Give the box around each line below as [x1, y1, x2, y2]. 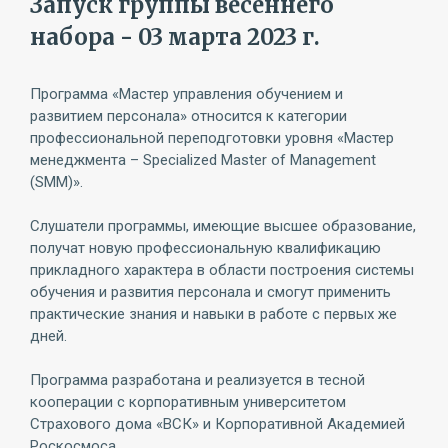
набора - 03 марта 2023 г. [30, 23, 320, 51]
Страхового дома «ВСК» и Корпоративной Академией [30, 415, 405, 433]
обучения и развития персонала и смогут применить [30, 283, 391, 301]
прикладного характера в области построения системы [30, 261, 414, 279]
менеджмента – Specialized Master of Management [30, 151, 376, 169]
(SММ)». [30, 173, 83, 191]
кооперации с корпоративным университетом [30, 393, 346, 411]
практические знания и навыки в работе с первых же [30, 305, 397, 323]
